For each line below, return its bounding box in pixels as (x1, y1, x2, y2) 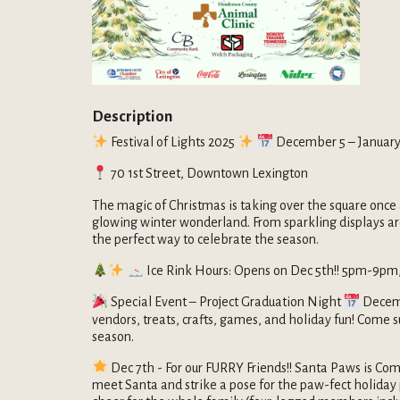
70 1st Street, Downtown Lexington (108, 166, 312, 181)
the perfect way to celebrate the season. (92, 231, 321, 246)
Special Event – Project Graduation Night (108, 295, 345, 310)
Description (92, 108, 172, 126)
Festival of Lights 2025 (108, 135, 238, 150)
